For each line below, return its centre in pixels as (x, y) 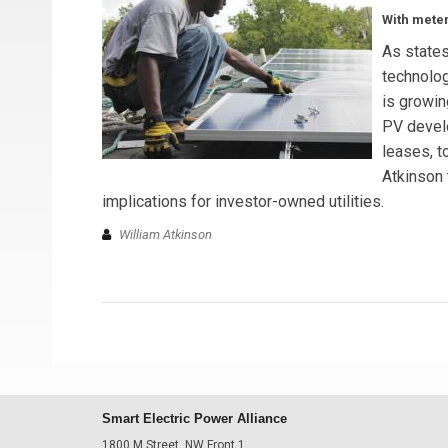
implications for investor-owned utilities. (243, 201)
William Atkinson (165, 234)
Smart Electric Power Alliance (194, 418)
